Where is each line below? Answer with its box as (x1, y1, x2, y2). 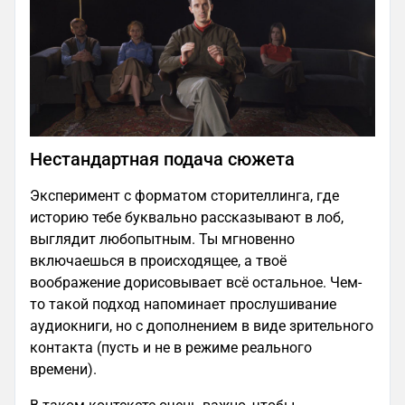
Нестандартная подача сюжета (30, 147, 295, 170)
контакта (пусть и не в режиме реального (30, 338, 312, 356)
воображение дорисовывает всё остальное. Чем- (30, 273, 362, 291)
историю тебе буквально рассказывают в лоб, (30, 208, 344, 226)
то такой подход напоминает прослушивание (30, 295, 336, 313)
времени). (30, 360, 97, 378)
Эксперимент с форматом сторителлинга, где (30, 186, 339, 204)
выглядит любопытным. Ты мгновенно (30, 230, 295, 248)
